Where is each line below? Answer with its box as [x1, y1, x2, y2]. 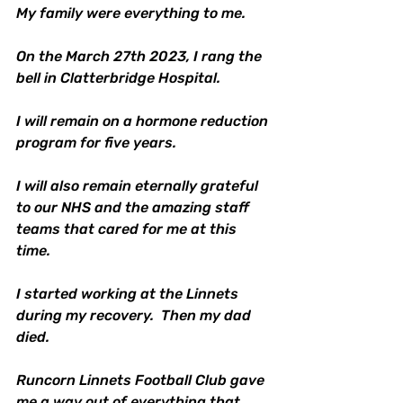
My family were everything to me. [16, 4, 246, 22]
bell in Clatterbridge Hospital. [16, 69, 220, 87]
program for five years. [16, 134, 176, 152]
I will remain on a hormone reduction [16, 112, 272, 130]
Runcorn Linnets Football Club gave [16, 372, 268, 390]
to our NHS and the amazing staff [16, 199, 253, 217]
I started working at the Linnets [16, 285, 242, 303]
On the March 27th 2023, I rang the [16, 48, 265, 66]
